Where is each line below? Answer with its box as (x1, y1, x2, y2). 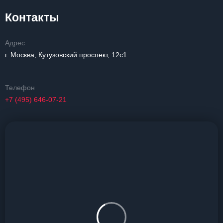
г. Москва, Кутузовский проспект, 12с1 (5, 51, 127, 59)
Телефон (5, 84, 35, 92)
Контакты (5, 11, 59, 24)
